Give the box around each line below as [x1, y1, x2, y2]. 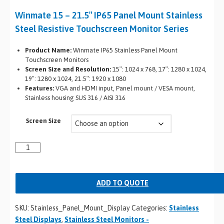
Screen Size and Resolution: [25, 65, 111, 73]
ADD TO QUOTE [96, 179, 148, 187]
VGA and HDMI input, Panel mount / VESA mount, [54, 84, 195, 92]
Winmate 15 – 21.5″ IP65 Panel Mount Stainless [15, 10, 202, 20]
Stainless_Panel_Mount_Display [30, 203, 130, 212]
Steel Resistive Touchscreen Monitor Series [15, 23, 188, 34]
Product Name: [25, 46, 71, 54]
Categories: [131, 203, 169, 212]
